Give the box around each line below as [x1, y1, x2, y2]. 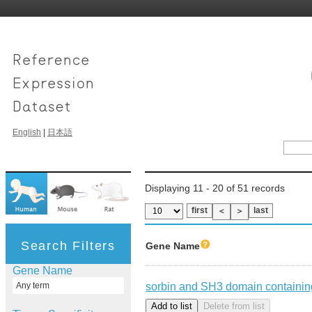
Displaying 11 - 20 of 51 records [145, 182, 285, 194]
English [13, 127, 41, 137]
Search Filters [20, 238, 116, 253]
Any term [16, 281, 49, 291]
